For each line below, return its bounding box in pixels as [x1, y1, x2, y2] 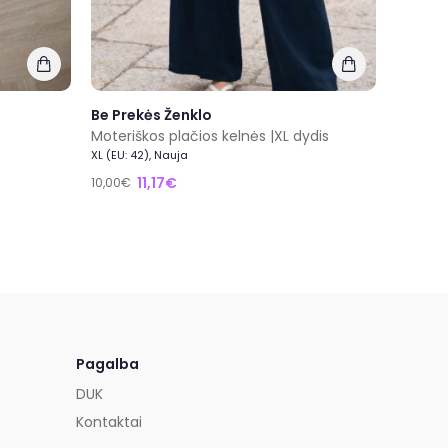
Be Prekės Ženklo [91, 104, 212, 125]
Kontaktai [76, 412, 142, 432]
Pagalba [76, 354, 139, 374]
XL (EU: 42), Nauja [91, 146, 188, 163]
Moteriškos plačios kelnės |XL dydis [91, 125, 329, 146]
